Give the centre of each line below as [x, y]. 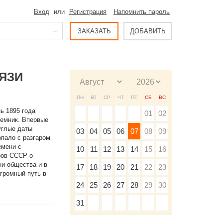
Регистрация [88, 12]
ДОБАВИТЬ [148, 31]
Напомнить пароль [142, 12]
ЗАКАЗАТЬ [94, 31]
